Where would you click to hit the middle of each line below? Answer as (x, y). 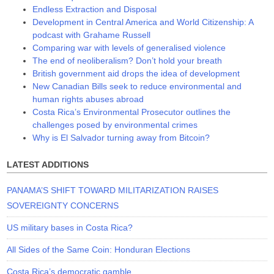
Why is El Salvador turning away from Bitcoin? (121, 138)
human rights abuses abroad (88, 99)
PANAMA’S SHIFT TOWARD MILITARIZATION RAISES (113, 190)
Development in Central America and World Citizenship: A (143, 22)
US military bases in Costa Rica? (70, 227)
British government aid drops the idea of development (136, 74)
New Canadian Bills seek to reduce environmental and (137, 87)
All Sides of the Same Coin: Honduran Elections (99, 249)
